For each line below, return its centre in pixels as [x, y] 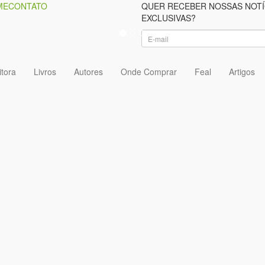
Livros [45, 72]
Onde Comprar [149, 72]
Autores [88, 72]
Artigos [242, 72]
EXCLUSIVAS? [169, 18]
